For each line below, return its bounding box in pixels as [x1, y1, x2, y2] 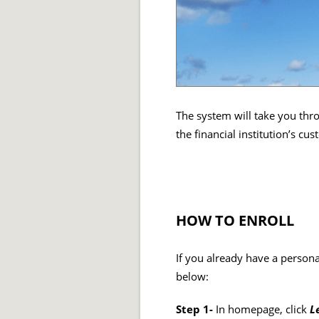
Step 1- [176, 302, 216, 318]
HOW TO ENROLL [176, 211, 294, 231]
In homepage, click [216, 302, 310, 318]
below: [176, 269, 209, 285]
